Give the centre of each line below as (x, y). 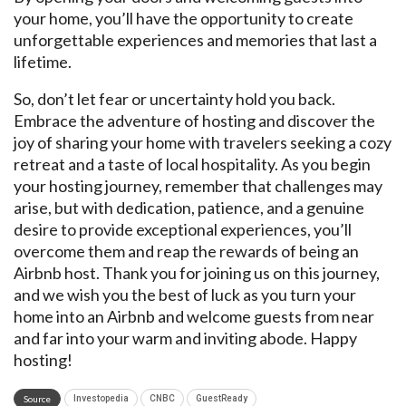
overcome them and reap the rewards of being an (186, 251)
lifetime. (43, 61)
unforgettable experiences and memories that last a (195, 39)
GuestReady (222, 398)
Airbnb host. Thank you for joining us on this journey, (197, 272)
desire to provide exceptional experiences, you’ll (183, 229)
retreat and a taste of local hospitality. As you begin (192, 164)
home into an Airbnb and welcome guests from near (194, 316)
